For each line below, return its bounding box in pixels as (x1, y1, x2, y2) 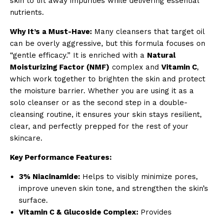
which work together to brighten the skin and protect (10, 74, 205, 84)
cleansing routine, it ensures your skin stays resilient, (10, 110, 202, 119)
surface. (19, 196, 48, 205)
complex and (110, 63, 161, 72)
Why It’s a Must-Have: (10, 27, 92, 37)
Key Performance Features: (10, 153, 111, 162)
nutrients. (10, 8, 44, 17)
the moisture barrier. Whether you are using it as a (10, 86, 194, 96)
